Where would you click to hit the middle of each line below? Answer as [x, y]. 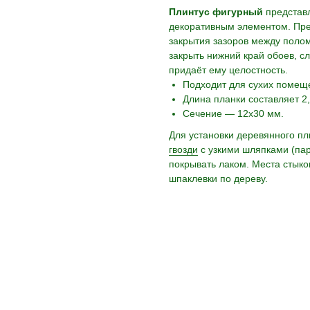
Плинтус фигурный [216, 12]
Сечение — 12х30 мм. [233, 114]
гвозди [183, 150]
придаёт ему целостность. [228, 70]
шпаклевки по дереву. [218, 179]
